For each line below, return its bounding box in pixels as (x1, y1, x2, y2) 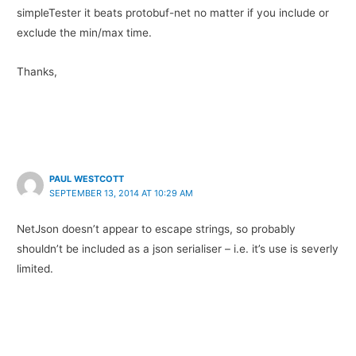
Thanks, (17, 64, 58, 78)
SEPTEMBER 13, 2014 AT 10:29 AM (49, 187, 194, 199)
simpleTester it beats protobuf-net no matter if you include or (17, 6, 330, 20)
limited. (17, 261, 54, 275)
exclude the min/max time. (17, 26, 153, 40)
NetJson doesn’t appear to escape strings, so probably (17, 222, 296, 235)
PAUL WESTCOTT (49, 172, 125, 184)
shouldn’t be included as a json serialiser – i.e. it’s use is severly (17, 242, 339, 255)
